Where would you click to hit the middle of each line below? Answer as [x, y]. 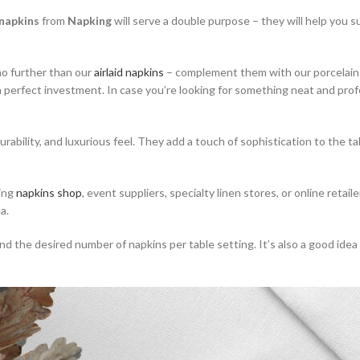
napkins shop [49, 192]
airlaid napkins [128, 72]
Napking [91, 20]
